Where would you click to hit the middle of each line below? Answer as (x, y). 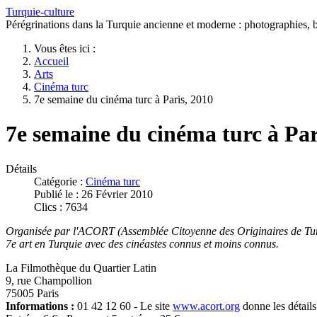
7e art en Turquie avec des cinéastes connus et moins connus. (142, 243)
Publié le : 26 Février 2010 (93, 194)
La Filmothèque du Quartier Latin (81, 267)
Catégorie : (60, 181)
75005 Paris (32, 293)
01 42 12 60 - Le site (125, 306)
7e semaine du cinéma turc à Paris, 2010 (123, 99)
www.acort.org (206, 306)
